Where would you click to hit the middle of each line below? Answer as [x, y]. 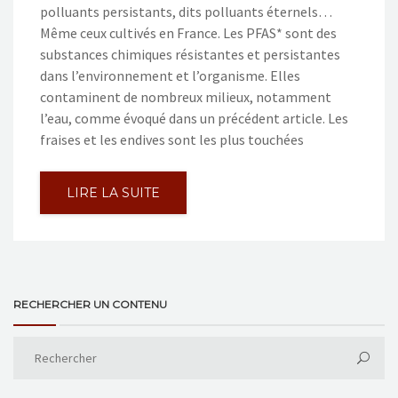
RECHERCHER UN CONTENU [90, 304]
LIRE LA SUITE [113, 192]
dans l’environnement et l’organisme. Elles [170, 75]
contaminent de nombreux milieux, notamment [186, 96]
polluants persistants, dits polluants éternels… [186, 11]
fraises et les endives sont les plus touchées [172, 139]
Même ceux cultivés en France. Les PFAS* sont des [188, 32]
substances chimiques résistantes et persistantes [190, 54]
